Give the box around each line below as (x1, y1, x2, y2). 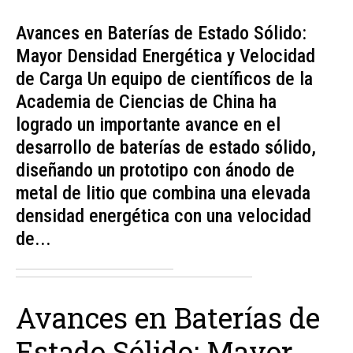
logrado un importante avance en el (16, 113, 281, 136)
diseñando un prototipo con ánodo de (16, 158, 295, 181)
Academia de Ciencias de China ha (16, 90, 277, 113)
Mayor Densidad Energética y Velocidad (16, 44, 315, 67)
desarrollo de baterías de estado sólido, (16, 136, 316, 158)
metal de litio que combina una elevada (16, 181, 310, 204)
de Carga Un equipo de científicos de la (16, 67, 313, 90)
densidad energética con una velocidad (16, 204, 311, 227)
